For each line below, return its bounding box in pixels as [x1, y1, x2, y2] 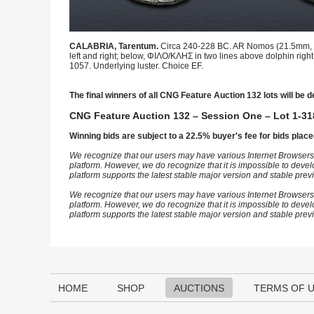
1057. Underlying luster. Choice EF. [69, 61, 203, 71]
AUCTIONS [174, 282, 224, 294]
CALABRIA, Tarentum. [69, 41, 161, 51]
